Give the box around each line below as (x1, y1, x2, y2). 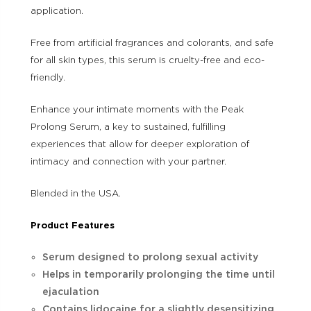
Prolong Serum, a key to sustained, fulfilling (31, 121, 226, 132)
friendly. (31, 72, 65, 83)
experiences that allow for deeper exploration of (31, 138, 249, 149)
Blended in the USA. (31, 187, 121, 199)
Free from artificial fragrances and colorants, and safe (31, 37, 274, 48)
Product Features (31, 219, 115, 230)
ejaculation (42, 285, 99, 297)
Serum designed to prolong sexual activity (42, 251, 258, 262)
